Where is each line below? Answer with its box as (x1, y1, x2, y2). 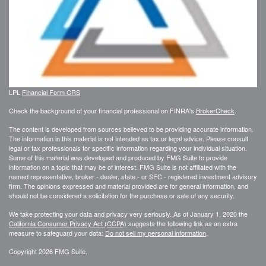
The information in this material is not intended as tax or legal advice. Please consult (9, 133, 248, 143)
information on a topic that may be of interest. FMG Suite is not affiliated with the (9, 161, 236, 172)
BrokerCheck (196, 105, 235, 115)
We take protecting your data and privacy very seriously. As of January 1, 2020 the (9, 208, 248, 218)
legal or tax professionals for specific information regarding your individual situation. (9, 142, 247, 153)
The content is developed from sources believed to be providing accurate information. (9, 123, 254, 134)
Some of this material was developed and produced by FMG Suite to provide (9, 152, 227, 162)
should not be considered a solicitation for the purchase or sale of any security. (9, 190, 235, 200)
